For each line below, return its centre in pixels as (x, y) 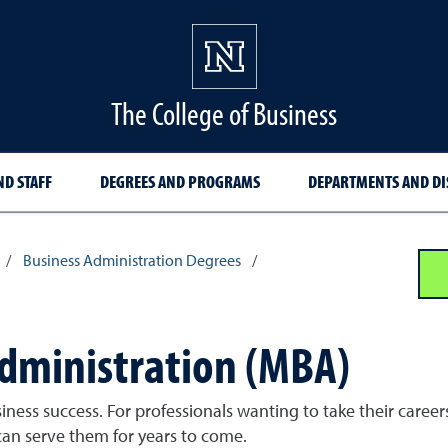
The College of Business (224, 113)
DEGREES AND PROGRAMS (180, 181)
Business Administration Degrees (131, 262)
